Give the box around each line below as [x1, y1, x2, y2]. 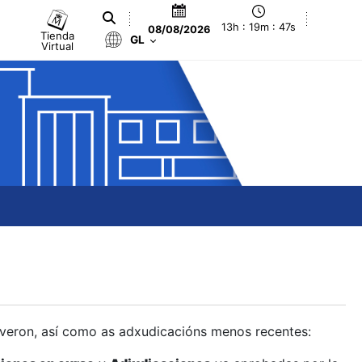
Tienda [40, 28, 75, 42]
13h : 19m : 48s [221, 21, 297, 34]
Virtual [41, 39, 74, 53]
